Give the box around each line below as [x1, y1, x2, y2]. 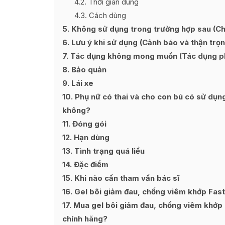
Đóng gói [70, 119, 106, 129]
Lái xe [69, 78, 93, 88]
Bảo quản [69, 65, 106, 74]
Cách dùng [87, 11, 126, 20]
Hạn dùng [72, 133, 109, 142]
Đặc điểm [72, 160, 108, 169]
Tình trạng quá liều [72, 146, 145, 156]
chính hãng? [62, 214, 107, 223]
